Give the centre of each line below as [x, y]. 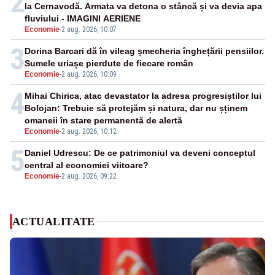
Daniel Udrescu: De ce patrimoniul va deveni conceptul [140, 153]
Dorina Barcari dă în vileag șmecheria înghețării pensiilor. [144, 51]
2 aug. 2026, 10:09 [89, 75]
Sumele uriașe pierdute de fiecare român [109, 64]
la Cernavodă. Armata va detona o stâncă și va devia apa [143, 6]
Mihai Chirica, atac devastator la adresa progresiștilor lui [143, 96]
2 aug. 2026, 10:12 [89, 132]
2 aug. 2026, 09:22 [89, 176]
